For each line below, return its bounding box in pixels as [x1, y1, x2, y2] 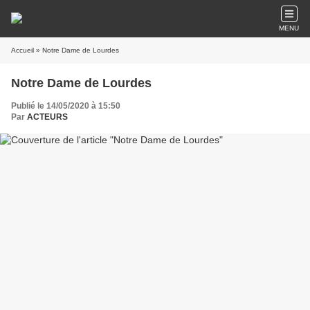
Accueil [11, 46, 34, 54]
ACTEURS [27, 112, 68, 122]
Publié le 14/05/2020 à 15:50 [11, 101, 120, 111]
